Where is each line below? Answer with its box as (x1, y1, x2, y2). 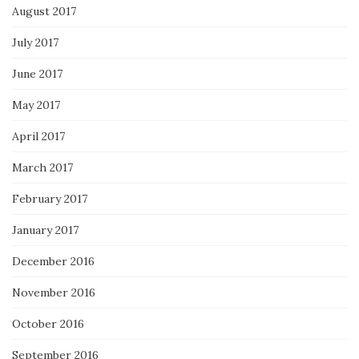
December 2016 (12, 254, 95, 269)
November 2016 (12, 285, 95, 301)
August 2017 (12, 4, 76, 19)
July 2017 (12, 35, 58, 50)
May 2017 (12, 98, 60, 113)
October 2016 (12, 317, 84, 332)
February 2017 (12, 192, 87, 207)
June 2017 (12, 67, 63, 82)
